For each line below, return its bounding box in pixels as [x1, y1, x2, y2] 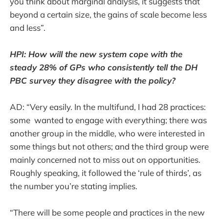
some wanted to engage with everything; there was [10, 114, 207, 125]
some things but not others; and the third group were [10, 141, 209, 152]
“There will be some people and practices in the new [10, 207, 205, 218]
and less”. [10, 22, 45, 33]
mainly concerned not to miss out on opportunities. [10, 154, 200, 165]
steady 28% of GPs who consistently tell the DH [10, 62, 197, 72]
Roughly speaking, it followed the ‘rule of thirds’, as [10, 167, 201, 178]
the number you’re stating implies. [10, 180, 137, 191]
